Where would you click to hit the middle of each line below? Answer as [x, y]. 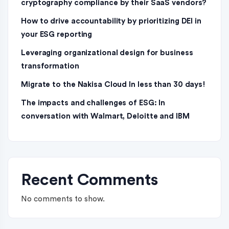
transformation [50, 66]
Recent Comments [89, 180]
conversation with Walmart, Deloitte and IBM [105, 116]
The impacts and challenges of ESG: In [93, 103]
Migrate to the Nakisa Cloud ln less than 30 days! [113, 85]
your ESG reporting [57, 35]
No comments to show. [63, 199]
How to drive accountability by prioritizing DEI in [111, 21]
